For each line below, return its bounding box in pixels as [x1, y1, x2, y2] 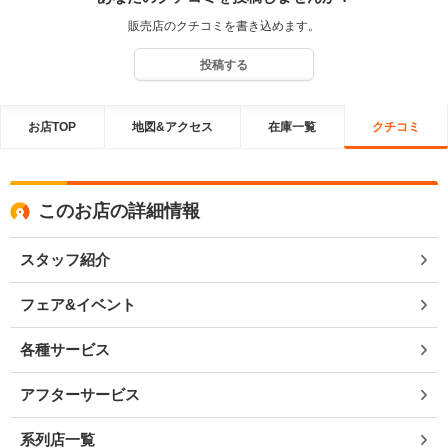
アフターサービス [20, 386, 140, 403]
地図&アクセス [131, 119, 213, 134]
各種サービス [20, 341, 110, 358]
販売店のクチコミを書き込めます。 [128, 19, 320, 33]
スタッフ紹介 [20, 251, 110, 268]
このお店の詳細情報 [38, 201, 200, 221]
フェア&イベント [20, 296, 136, 313]
